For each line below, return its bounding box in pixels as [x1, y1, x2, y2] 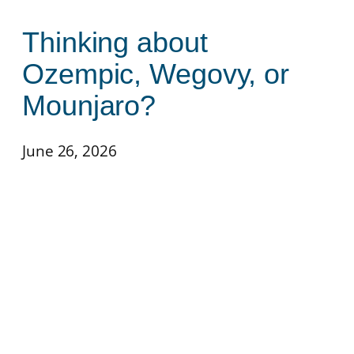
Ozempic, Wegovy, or [22, 57, 290, 90]
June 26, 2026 [22, 140, 117, 160]
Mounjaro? [22, 88, 156, 122]
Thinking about [22, 25, 208, 58]
